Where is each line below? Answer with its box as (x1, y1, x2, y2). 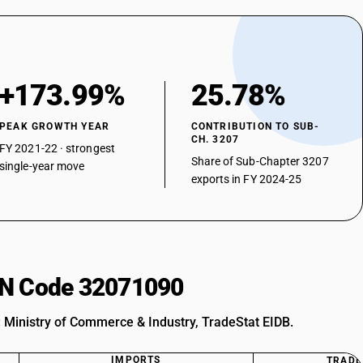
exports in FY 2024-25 (190, 173, 302, 186)
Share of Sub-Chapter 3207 (190, 155, 329, 168)
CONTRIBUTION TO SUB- (190, 121, 320, 132)
